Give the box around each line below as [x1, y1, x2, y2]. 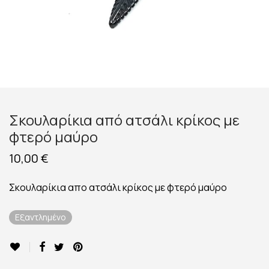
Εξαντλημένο [15, 211, 66, 223]
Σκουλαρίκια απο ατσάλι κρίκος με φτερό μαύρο [9, 180, 227, 194]
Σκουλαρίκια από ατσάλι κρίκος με [9, 109, 240, 130]
